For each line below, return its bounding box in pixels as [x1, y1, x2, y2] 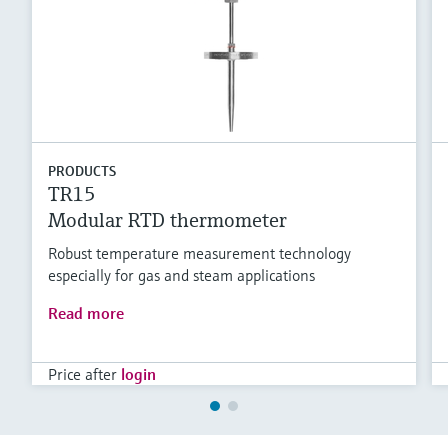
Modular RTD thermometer [48, 208, 287, 234]
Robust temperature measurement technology [48, 243, 351, 264]
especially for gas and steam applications [48, 265, 315, 286]
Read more [48, 303, 124, 324]
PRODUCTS [48, 162, 116, 181]
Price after [48, 364, 117, 385]
